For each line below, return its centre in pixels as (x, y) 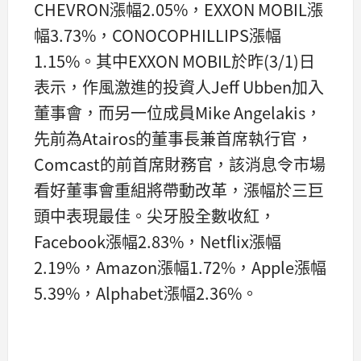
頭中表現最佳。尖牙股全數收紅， (155, 216)
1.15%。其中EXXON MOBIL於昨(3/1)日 (174, 61)
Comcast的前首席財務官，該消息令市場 (180, 164)
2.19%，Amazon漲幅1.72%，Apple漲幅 (180, 268)
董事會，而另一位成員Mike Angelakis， (178, 113)
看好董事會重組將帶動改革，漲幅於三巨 (179, 190)
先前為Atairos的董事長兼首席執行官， (173, 139)
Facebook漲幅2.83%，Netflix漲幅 (158, 242)
